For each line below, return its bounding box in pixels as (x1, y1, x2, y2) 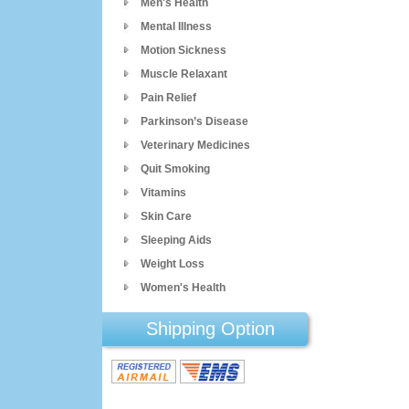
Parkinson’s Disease (141, 115, 248, 128)
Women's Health (141, 281, 225, 294)
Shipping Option (145, 319, 275, 339)
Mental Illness (141, 20, 212, 33)
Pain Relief (141, 91, 196, 104)
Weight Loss (141, 257, 204, 270)
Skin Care (141, 210, 192, 223)
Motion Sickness (141, 44, 226, 57)
